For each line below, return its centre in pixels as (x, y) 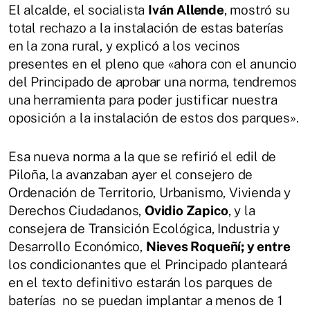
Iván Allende (186, 9)
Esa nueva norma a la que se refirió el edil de (143, 156)
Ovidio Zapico (186, 210)
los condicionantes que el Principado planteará (148, 264)
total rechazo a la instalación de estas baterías (146, 27)
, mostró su (257, 9)
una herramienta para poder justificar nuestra (143, 99)
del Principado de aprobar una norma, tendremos (153, 81)
